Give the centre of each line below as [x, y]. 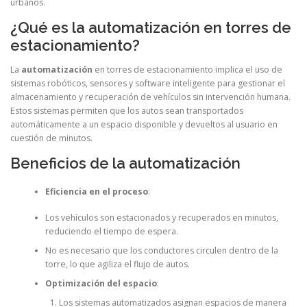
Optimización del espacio [101, 284]
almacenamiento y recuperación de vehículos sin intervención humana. [150, 97]
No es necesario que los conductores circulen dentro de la [161, 251]
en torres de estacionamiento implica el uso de [187, 70]
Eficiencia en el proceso [96, 191]
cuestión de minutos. [51, 138]
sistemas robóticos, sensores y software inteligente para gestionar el [148, 84]
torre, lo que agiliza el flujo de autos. [117, 265]
